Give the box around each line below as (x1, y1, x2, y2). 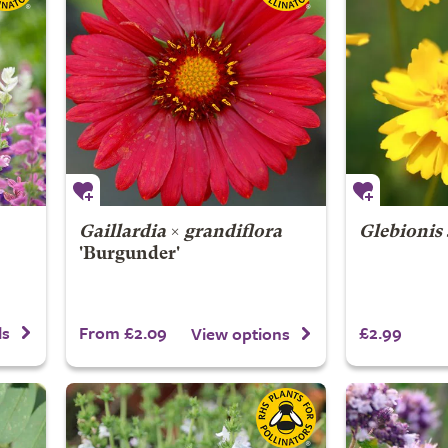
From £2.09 (78, 319, 167, 345)
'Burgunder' (78, 245, 180, 263)
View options (191, 321, 290, 347)
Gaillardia (78, 223, 166, 241)
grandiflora (183, 223, 282, 241)
